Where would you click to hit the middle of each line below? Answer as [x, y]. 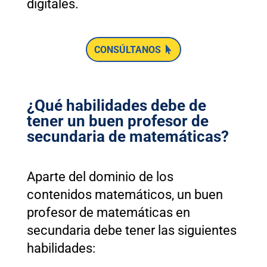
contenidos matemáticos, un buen [125, 194]
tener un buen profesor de [117, 121]
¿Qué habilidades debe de [116, 105]
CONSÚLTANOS [127, 49]
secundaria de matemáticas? [128, 136]
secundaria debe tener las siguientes [131, 230]
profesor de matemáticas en [108, 212]
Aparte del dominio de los [100, 176]
